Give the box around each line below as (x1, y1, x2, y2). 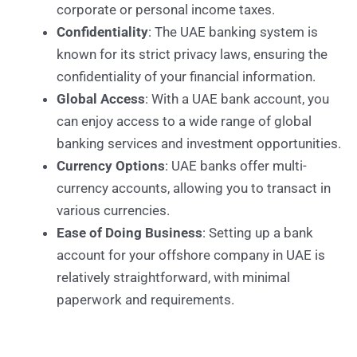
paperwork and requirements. (57, 292, 234, 308)
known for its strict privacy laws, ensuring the (57, 46, 328, 62)
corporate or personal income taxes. (57, 2, 275, 18)
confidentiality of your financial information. (57, 69, 316, 84)
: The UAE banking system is (148, 24, 318, 40)
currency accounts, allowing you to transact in (57, 180, 331, 196)
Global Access (57, 91, 145, 107)
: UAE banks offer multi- (165, 158, 307, 174)
